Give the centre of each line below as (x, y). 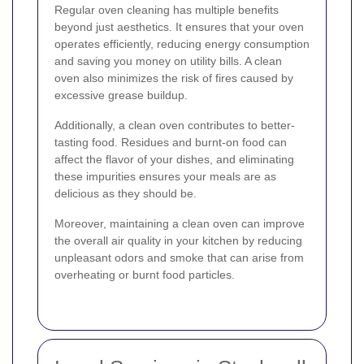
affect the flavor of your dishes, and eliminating (174, 160)
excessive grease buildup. (121, 95)
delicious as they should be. (126, 194)
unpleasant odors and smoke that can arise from (179, 258)
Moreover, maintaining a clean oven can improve (180, 224)
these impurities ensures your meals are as (165, 177)
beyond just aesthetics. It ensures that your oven (179, 27)
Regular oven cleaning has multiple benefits (167, 10)
